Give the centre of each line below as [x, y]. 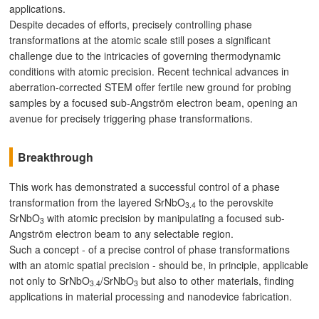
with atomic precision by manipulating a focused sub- [165, 218]
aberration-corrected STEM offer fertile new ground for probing [151, 87]
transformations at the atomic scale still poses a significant [140, 40]
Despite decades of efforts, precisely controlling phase [131, 24]
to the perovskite [235, 202]
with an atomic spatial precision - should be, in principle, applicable [159, 265]
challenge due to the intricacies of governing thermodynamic [145, 55]
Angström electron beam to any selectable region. [122, 233]
